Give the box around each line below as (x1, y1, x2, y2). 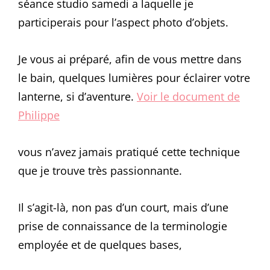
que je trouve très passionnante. (18, 163, 182, 178)
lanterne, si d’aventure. (18, 89, 137, 104)
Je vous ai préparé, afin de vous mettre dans (18, 52, 242, 66)
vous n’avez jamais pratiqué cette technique (18, 145, 240, 159)
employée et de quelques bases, (18, 237, 182, 252)
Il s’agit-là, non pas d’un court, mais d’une (18, 200, 228, 215)
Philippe (18, 108, 60, 122)
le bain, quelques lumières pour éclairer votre (18, 71, 250, 85)
